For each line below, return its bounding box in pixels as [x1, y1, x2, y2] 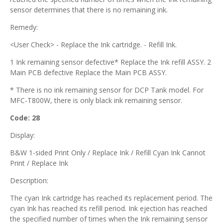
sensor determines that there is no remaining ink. [10, 5, 168, 14]
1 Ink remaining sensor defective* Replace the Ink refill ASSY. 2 [10, 57, 211, 67]
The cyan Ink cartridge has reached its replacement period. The [10, 193, 213, 203]
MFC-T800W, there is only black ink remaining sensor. [10, 96, 182, 105]
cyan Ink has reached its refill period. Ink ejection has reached [10, 204, 207, 213]
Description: [10, 176, 48, 185]
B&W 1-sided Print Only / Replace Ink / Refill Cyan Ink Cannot [10, 148, 206, 157]
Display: [10, 130, 35, 140]
